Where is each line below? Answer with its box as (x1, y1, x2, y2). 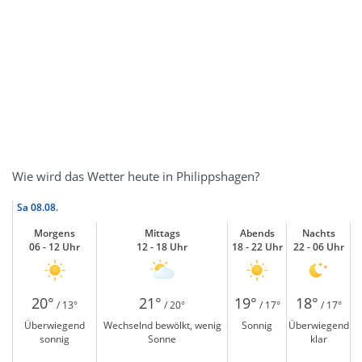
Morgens (34, 226, 75, 240)
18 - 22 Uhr (231, 240, 283, 254)
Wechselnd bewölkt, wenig (103, 318, 221, 332)
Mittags (144, 226, 180, 240)
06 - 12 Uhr (29, 240, 80, 254)
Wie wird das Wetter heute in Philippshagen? (12, 168, 259, 184)
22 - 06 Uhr (293, 240, 344, 254)
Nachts (301, 226, 335, 240)
